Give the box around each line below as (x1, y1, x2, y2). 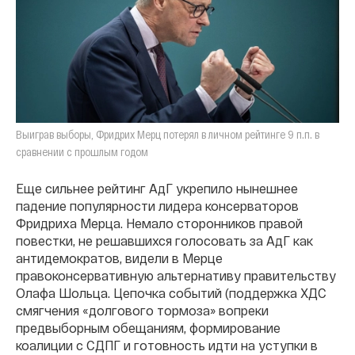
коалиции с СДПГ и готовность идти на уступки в (16, 337, 318, 353)
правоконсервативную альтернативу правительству (16, 267, 336, 283)
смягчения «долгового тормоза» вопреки (16, 302, 269, 318)
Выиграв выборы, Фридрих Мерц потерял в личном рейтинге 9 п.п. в (16, 127, 319, 141)
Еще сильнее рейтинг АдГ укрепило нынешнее (16, 180, 298, 196)
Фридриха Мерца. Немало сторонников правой (16, 215, 303, 231)
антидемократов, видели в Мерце (16, 250, 223, 265)
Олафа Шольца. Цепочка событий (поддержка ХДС (16, 284, 326, 300)
